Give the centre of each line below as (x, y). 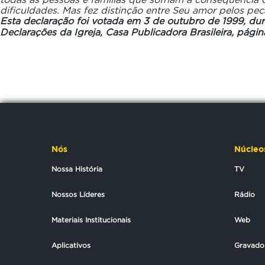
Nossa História (77, 169)
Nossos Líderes (78, 194)
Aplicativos (71, 245)
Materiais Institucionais (91, 220)
